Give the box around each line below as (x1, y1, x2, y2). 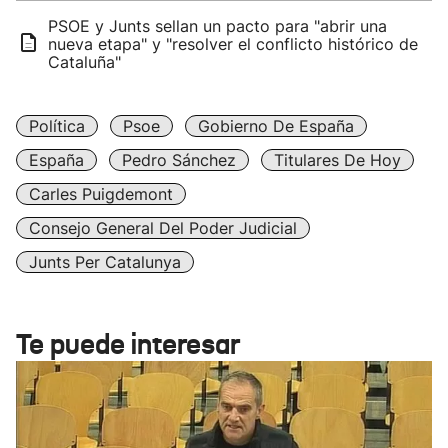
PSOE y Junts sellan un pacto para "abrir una (48, 16, 387, 36)
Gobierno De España (198, 116, 354, 136)
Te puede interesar (16, 327, 240, 362)
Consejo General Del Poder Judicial (29, 218, 297, 238)
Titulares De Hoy (274, 150, 401, 170)
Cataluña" (48, 52, 121, 72)
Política (29, 116, 85, 136)
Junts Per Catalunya (29, 252, 181, 272)
